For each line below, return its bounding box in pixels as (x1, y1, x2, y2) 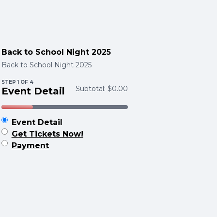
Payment (11, 141, 49, 150)
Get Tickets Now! (11, 129, 83, 139)
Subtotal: (75, 84, 108, 93)
